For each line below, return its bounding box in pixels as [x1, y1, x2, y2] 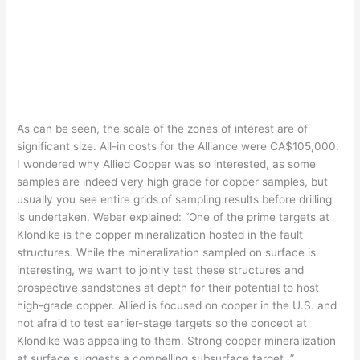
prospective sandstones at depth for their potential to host [17, 280, 320, 294]
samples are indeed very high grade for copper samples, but [17, 174, 329, 188]
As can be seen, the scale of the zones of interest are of [17, 121, 309, 135]
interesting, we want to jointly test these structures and [17, 263, 305, 276]
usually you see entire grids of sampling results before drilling [17, 192, 333, 206]
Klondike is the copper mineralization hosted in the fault [17, 227, 304, 241]
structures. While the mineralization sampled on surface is [17, 245, 317, 259]
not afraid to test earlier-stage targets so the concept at [17, 316, 308, 329]
